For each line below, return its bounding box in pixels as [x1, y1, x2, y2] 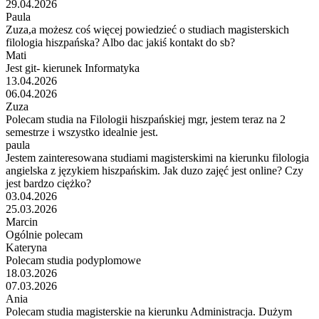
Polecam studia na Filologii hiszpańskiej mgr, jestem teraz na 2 [6, 113, 286, 125]
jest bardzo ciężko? [6, 177, 91, 189]
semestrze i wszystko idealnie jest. [6, 125, 158, 138]
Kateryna [6, 241, 47, 253]
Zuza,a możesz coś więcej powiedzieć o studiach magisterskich [6, 23, 289, 36]
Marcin [6, 215, 38, 228]
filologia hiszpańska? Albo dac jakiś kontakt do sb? [6, 36, 235, 48]
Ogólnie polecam [6, 228, 83, 241]
